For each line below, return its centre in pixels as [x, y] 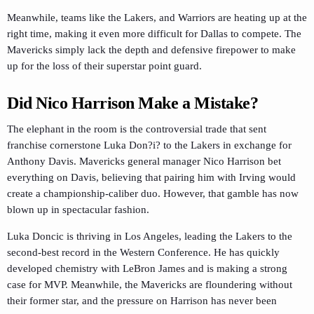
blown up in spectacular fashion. [78, 209]
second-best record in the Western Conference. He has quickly [143, 252]
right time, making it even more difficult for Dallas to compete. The [154, 34]
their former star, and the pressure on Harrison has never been [142, 300]
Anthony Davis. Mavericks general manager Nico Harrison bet [144, 161]
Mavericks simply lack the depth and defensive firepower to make [151, 50]
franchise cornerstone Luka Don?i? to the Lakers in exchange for [149, 145]
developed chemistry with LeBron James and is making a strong [147, 268]
